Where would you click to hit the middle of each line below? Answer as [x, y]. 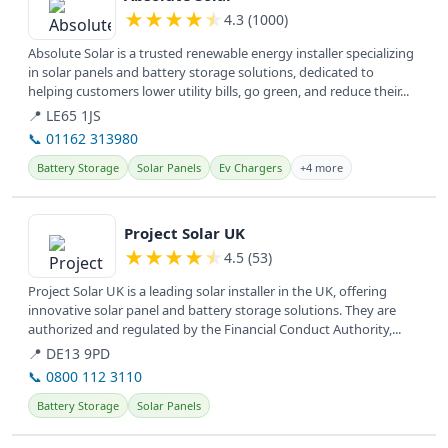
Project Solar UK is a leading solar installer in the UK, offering [207, 291]
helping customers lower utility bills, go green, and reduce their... [218, 91]
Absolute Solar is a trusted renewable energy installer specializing [221, 53]
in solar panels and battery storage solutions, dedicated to [201, 72]
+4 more [321, 168]
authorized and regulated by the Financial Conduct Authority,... [214, 329]
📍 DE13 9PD [69, 354]
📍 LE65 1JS [64, 116]
